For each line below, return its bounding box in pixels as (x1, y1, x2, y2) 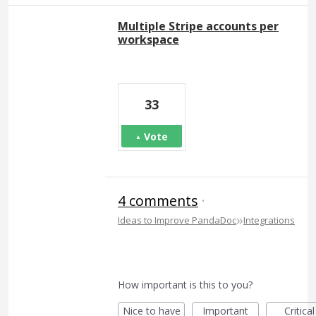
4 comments (118, 191, 198, 211)
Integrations (243, 214, 295, 227)
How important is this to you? (118, 278, 253, 292)
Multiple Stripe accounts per (118, 18, 279, 35)
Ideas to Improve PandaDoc (118, 214, 236, 227)
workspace (118, 32, 179, 48)
